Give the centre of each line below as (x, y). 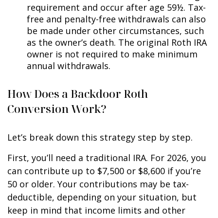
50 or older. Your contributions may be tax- (98, 184)
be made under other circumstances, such (115, 30)
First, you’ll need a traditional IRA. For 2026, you (107, 157)
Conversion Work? (57, 109)
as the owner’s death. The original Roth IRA (117, 42)
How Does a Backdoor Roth (78, 93)
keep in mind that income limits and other (96, 210)
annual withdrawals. (69, 65)
